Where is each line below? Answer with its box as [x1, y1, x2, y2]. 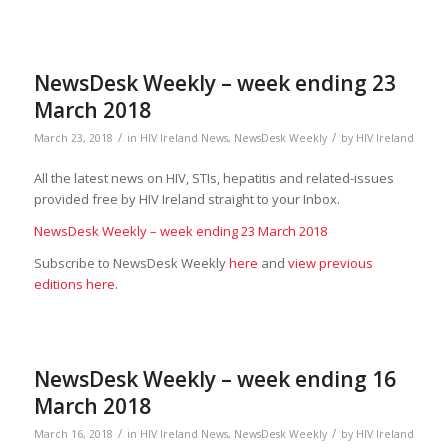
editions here [33, 275, 115, 294]
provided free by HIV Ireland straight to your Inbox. [33, 190, 340, 209]
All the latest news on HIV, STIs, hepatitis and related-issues [33, 169, 394, 188]
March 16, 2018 [33, 427, 113, 442]
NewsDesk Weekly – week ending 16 [33, 365, 396, 394]
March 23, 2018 [33, 131, 113, 146]
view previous [287, 254, 373, 273]
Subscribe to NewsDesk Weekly [33, 254, 229, 273]
